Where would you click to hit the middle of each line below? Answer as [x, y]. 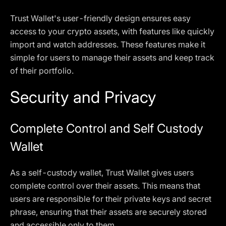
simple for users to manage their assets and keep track [112, 58]
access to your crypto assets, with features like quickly [112, 31]
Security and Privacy [83, 97]
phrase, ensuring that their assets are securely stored [108, 212]
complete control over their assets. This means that [105, 186]
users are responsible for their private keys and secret [111, 199]
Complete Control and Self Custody [107, 128]
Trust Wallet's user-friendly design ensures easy [100, 18]
